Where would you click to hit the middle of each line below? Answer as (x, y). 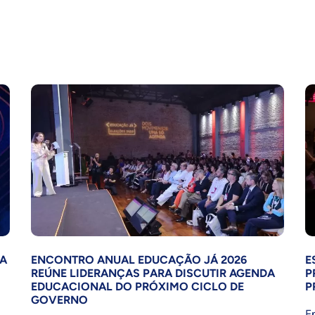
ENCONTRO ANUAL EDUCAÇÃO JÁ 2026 (139, 260)
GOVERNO (59, 300)
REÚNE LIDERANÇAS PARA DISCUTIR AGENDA (153, 274)
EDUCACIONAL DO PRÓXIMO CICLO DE (137, 287)
